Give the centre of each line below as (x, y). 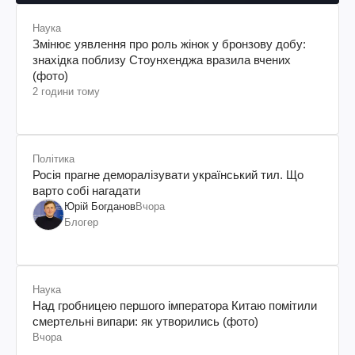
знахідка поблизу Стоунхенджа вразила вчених (162, 59)
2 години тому (66, 91)
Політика (53, 158)
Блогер (81, 222)
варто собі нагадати (86, 190)
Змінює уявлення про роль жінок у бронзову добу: (169, 44)
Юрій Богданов (100, 206)
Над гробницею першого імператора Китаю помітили (175, 305)
